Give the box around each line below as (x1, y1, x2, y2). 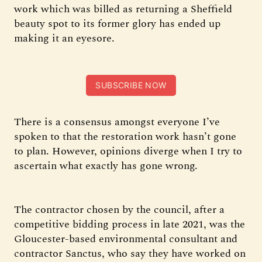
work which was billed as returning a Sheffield (14, 1, 232, 18)
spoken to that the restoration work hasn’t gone (14, 129, 236, 145)
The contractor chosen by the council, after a (14, 202, 225, 218)
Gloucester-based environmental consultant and (14, 231, 237, 247)
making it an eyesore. (14, 30, 115, 47)
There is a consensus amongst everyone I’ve (14, 114, 220, 130)
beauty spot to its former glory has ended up (14, 16, 220, 32)
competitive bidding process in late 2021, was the (14, 216, 245, 233)
